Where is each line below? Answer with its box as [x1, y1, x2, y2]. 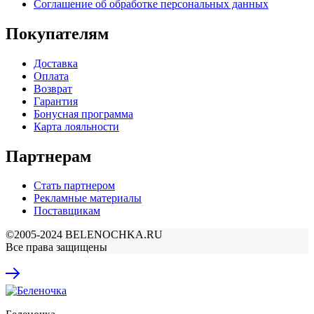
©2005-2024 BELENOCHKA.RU [6, 228, 163, 241]
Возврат [34, 82, 72, 95]
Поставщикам [34, 205, 100, 217]
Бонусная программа [34, 107, 133, 120]
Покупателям [6, 24, 109, 43]
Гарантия [34, 95, 78, 107]
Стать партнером [34, 179, 115, 192]
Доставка [34, 57, 78, 69]
